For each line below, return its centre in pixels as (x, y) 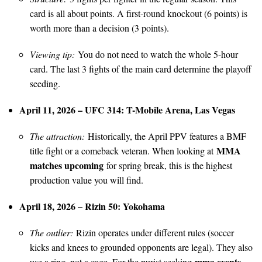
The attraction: (57, 136)
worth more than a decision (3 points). (99, 27)
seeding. (45, 83)
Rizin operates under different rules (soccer (154, 232)
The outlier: (51, 232)
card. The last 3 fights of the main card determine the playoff (141, 68)
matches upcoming (67, 165)
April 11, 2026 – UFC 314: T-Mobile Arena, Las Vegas (127, 109)
